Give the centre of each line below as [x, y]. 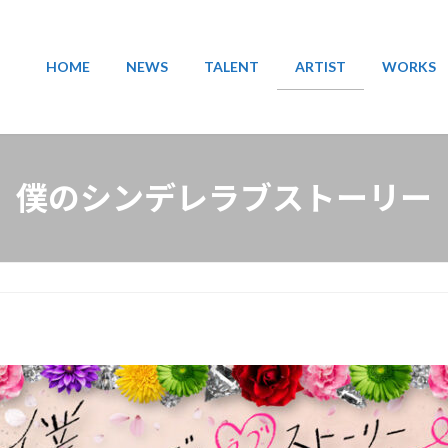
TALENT [231, 67]
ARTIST [320, 67]
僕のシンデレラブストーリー [224, 197]
